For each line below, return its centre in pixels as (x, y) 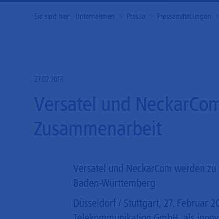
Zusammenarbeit (98, 128)
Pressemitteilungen (184, 16)
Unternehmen (95, 16)
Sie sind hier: (53, 16)
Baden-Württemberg (114, 183)
